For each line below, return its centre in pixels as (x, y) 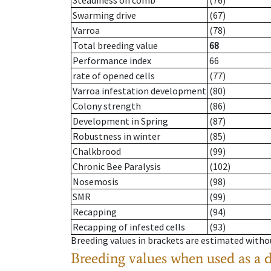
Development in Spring (120, 121)
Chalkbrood (97, 152)
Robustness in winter (116, 136)
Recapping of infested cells (129, 227)
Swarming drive (104, 15)
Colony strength (107, 106)
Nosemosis (96, 182)
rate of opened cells (114, 76)
